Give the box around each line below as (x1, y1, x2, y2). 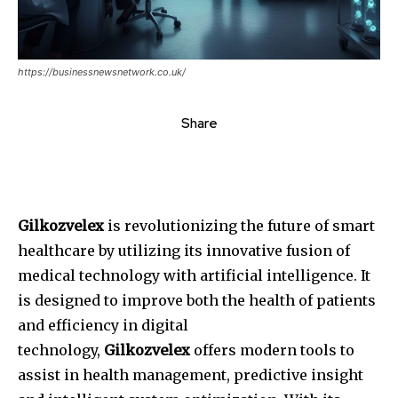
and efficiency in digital (18, 316, 188, 335)
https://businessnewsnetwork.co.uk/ (18, 66, 186, 79)
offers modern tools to (190, 341, 354, 360)
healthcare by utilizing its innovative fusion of (18, 242, 350, 260)
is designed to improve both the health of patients (18, 291, 376, 310)
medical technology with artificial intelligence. (18, 267, 357, 285)
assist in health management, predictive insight (18, 366, 363, 385)
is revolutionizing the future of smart (104, 217, 375, 235)
